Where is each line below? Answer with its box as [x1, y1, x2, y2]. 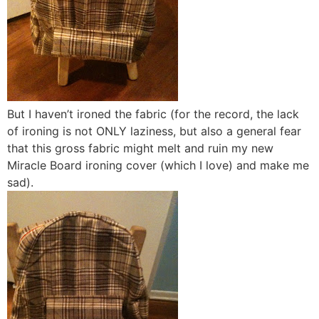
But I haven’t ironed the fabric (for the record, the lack [7, 106, 299, 121]
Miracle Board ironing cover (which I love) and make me [7, 157, 309, 172]
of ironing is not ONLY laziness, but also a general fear [7, 123, 301, 138]
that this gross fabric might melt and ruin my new [7, 140, 273, 155]
